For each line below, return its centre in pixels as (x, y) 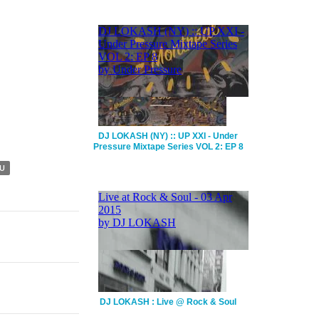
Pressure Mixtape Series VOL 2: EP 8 (168, 147)
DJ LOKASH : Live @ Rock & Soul (168, 302)
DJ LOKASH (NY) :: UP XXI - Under (168, 136)
